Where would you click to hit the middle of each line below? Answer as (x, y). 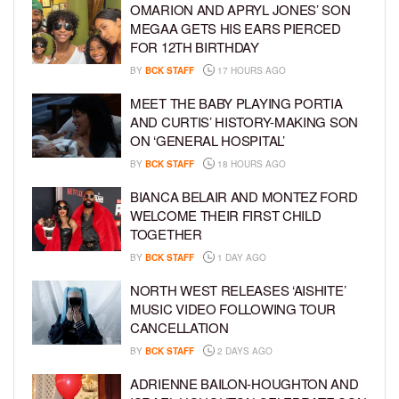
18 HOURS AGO (250, 164)
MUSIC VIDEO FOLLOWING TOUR (233, 309)
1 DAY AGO (240, 258)
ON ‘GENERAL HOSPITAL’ (208, 141)
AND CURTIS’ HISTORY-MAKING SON (244, 122)
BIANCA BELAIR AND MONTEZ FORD (244, 197)
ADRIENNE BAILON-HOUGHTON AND (244, 384)
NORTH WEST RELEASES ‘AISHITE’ (238, 290)
